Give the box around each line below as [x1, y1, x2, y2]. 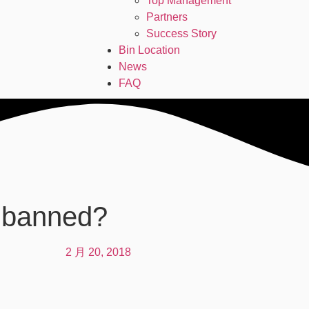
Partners [146, 11, 188, 23]
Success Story [146, 28, 217, 39]
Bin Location [119, 44, 180, 56]
